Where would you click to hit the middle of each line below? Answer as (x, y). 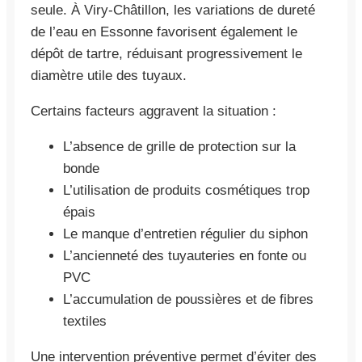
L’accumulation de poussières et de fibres (188, 299)
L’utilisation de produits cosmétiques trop (186, 190)
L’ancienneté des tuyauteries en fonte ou (185, 255)
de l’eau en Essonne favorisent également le (164, 32)
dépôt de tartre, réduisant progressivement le (166, 53)
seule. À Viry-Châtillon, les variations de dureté (173, 10)
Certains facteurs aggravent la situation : (154, 111)
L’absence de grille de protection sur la (179, 146)
